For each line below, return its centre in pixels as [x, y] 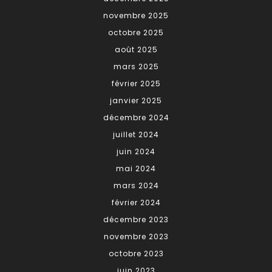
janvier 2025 [136, 101]
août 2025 [136, 50]
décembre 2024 [136, 118]
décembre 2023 [136, 220]
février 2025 [136, 84]
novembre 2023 [136, 237]
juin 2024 [136, 152]
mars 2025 [136, 67]
